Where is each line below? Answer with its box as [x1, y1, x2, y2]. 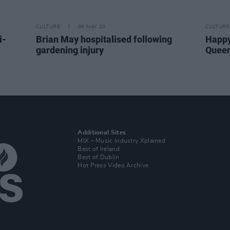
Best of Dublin [78, 154, 120, 161]
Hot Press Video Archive [78, 162, 149, 169]
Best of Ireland [78, 146, 120, 152]
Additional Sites [78, 129, 126, 136]
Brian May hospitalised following [36, 34, 172, 45]
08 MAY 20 [78, 24, 106, 30]
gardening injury [36, 45, 104, 56]
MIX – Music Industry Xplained [78, 138, 166, 144]
